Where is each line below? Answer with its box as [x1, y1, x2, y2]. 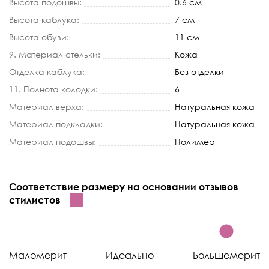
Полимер [175, 136, 215, 147]
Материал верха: [9, 101, 84, 112]
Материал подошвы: [9, 136, 96, 147]
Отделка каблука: [9, 66, 85, 77]
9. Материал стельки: [9, 49, 100, 59]
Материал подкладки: [9, 118, 103, 129]
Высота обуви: [9, 31, 69, 42]
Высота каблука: [9, 14, 79, 25]
